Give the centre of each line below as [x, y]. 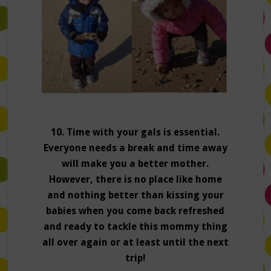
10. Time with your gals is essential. [135, 132]
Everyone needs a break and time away [135, 148]
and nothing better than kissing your [135, 195]
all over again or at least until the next [135, 243]
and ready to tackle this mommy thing [135, 227]
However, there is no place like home [135, 180]
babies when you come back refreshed [135, 211]
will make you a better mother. [135, 164]
